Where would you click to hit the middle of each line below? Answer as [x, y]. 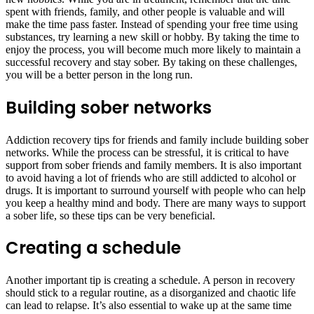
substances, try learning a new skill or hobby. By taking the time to [152, 36]
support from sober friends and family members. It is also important [153, 165]
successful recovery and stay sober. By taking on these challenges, [151, 62]
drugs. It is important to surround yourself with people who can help [156, 190]
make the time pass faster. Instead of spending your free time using [152, 24]
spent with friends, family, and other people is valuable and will [145, 11]
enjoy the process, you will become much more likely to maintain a [153, 49]
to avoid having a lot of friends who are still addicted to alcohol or [151, 177]
